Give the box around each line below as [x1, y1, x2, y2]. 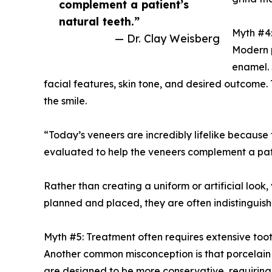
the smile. [44, 95, 87, 107]
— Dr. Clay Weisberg [115, 32, 220, 46]
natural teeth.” [59, 15, 140, 29]
